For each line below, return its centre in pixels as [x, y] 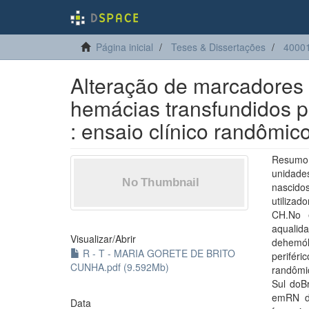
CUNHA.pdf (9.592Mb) [120, 267]
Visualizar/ [93, 239]
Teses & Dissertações [218, 47]
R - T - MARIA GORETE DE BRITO [158, 253]
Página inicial [124, 47]
